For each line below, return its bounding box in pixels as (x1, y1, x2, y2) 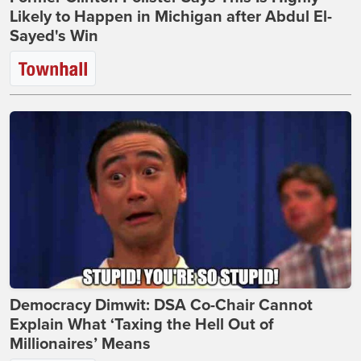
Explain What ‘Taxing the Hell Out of (10, 315, 274, 335)
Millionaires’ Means (10, 334, 151, 355)
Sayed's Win (10, 27, 98, 47)
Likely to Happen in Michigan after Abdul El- (10, 7, 332, 27)
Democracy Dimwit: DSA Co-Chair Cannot (10, 296, 313, 316)
